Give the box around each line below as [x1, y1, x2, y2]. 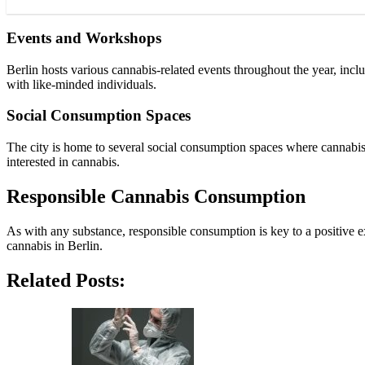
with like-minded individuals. [7, 77, 156, 91]
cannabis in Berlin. [7, 238, 103, 253]
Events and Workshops [7, 29, 161, 46]
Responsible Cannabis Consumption [7, 185, 306, 207]
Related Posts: [7, 269, 125, 291]
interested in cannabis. [7, 155, 120, 169]
